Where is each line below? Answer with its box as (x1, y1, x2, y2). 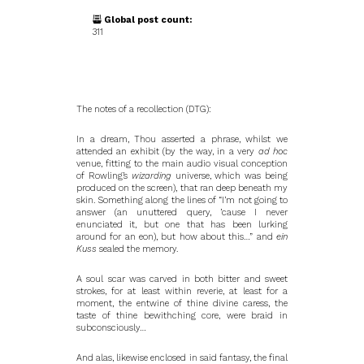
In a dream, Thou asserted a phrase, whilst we (76, 134, 288, 145)
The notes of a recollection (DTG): (76, 104, 211, 115)
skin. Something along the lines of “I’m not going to (76, 195, 288, 206)
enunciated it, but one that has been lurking (76, 219, 288, 230)
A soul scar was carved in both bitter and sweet (76, 274, 288, 284)
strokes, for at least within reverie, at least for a (76, 286, 288, 297)
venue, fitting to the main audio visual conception (76, 158, 288, 169)
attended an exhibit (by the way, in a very (76, 146, 258, 157)
